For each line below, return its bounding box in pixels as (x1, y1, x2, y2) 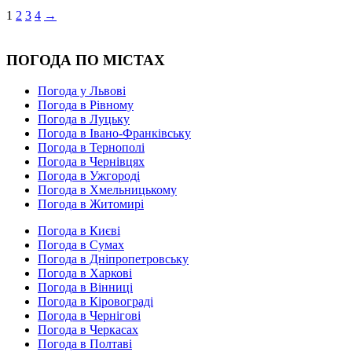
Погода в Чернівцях (38, 154, 145, 168)
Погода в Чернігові (38, 308, 141, 322)
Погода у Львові (38, 83, 126, 97)
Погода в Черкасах (38, 322, 138, 336)
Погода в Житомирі (38, 196, 144, 211)
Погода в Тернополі (38, 140, 145, 154)
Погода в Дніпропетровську (38, 251, 189, 266)
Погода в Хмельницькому (38, 182, 177, 196)
